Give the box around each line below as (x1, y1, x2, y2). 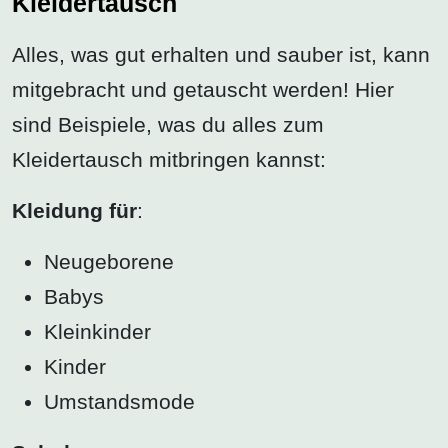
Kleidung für (12, 199, 137, 223)
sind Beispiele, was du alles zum (12, 113, 324, 137)
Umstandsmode (44, 390, 195, 414)
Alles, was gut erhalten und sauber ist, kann (12, 43, 430, 67)
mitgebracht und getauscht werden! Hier (12, 78, 394, 102)
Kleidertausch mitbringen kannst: (12, 148, 326, 172)
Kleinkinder (44, 320, 151, 344)
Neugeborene (44, 250, 174, 274)
